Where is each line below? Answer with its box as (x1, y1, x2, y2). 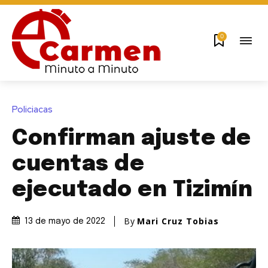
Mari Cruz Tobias (137, 215, 219, 227)
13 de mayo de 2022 (25, 217, 105, 226)
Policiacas (12, 103, 53, 115)
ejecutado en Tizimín (12, 179, 252, 201)
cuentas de (12, 153, 144, 175)
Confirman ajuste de (12, 127, 251, 150)
